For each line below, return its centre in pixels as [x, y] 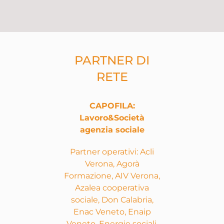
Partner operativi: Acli [112, 152]
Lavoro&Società [112, 118]
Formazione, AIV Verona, [112, 176]
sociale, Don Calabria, [112, 200]
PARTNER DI [112, 60]
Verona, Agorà [112, 164]
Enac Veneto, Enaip [112, 212]
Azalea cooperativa [112, 188]
